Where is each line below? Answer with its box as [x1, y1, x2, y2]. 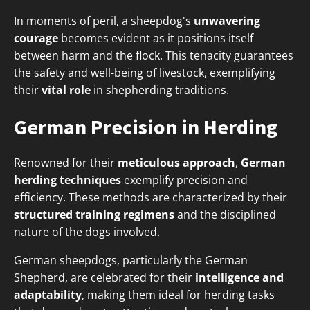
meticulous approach [118, 155, 235, 171]
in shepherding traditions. [91, 82, 229, 98]
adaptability [14, 287, 82, 303]
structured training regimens [14, 207, 174, 223]
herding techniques [14, 172, 121, 188]
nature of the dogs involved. [14, 224, 160, 240]
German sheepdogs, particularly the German [14, 253, 248, 268]
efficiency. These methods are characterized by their [14, 190, 287, 206]
